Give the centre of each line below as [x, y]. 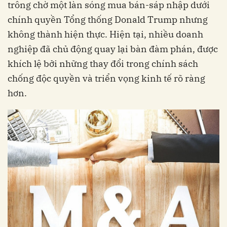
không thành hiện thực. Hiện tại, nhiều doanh [105, 34]
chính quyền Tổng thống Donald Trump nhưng [108, 20]
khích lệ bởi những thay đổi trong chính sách [103, 64]
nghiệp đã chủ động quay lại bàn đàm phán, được [113, 49]
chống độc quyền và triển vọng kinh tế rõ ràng [106, 78]
